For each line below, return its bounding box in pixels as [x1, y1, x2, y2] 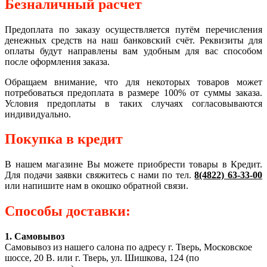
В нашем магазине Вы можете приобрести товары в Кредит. [5, 159, 262, 170]
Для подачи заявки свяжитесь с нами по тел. [5, 170, 195, 181]
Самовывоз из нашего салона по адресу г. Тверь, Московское [5, 242, 252, 253]
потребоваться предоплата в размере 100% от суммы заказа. [5, 87, 262, 98]
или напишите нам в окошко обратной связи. [5, 181, 188, 191]
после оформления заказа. [5, 56, 110, 67]
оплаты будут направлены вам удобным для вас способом [5, 45, 262, 56]
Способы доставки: [5, 203, 131, 219]
